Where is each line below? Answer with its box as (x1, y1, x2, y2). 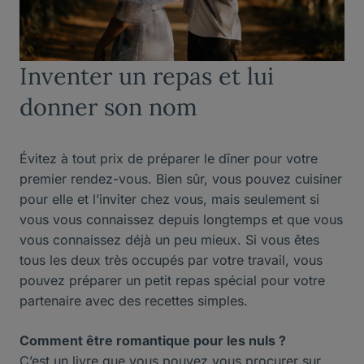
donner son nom (19, 91, 197, 122)
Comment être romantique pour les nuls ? (19, 331, 286, 349)
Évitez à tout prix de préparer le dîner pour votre (19, 149, 318, 167)
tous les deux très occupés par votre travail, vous (19, 251, 323, 268)
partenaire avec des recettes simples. (19, 292, 256, 309)
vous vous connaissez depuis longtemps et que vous (19, 210, 343, 227)
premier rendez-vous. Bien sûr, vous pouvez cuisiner (19, 170, 342, 187)
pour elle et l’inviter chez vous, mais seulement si (19, 190, 319, 207)
